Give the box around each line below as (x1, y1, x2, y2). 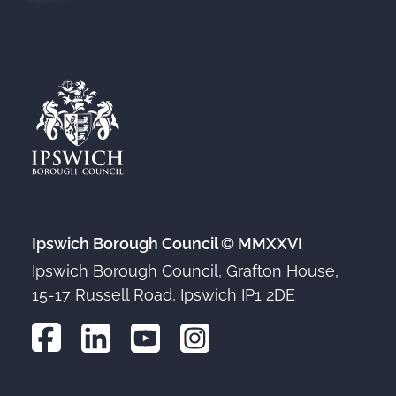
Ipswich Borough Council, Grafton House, (32, 262, 339, 280)
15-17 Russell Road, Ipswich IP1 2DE (32, 286, 295, 304)
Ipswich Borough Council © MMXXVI (32, 233, 302, 253)
